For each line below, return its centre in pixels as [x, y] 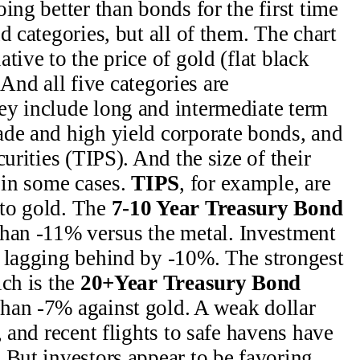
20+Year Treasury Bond [190, 283]
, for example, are [255, 183]
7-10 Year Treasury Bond [227, 208]
